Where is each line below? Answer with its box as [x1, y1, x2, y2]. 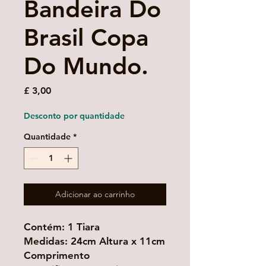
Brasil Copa [24, 23, 148, 52]
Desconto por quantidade [24, 110, 125, 122]
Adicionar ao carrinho [55, 189, 135, 200]
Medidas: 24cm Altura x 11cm [24, 235, 165, 248]
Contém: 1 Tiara [24, 221, 100, 233]
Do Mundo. [24, 52, 148, 81]
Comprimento [24, 249, 90, 262]
